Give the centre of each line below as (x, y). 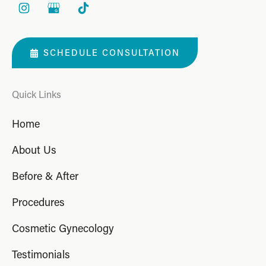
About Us (34, 149)
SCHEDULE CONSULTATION (112, 53)
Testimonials (41, 254)
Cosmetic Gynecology (63, 228)
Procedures (38, 202)
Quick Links (37, 94)
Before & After (45, 175)
